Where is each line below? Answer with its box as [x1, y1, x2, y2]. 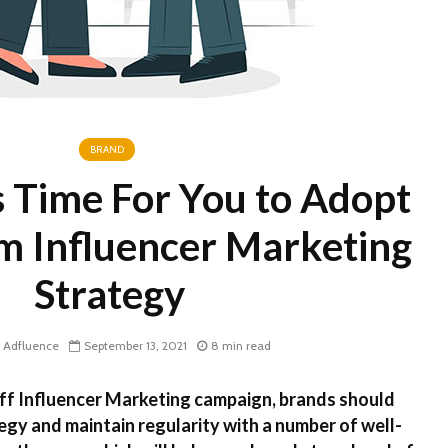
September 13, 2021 [84, 338, 187, 354]
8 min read [211, 338, 271, 354]
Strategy [33, 270, 185, 318]
